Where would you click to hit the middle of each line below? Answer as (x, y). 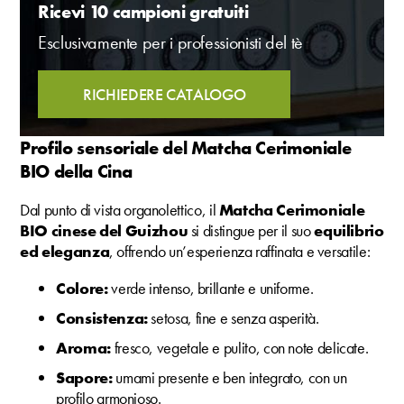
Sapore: (86, 378)
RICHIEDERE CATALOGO (165, 95)
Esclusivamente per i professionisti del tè (171, 43)
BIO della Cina (77, 172)
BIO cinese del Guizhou (106, 231)
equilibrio (349, 231)
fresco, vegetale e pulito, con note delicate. (241, 348)
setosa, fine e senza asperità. (235, 318)
